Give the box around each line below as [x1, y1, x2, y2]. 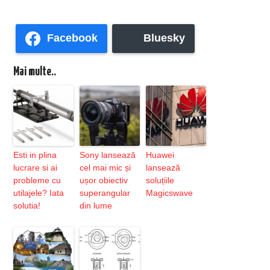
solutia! [13, 200, 41, 210]
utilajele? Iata [13, 187, 64, 198]
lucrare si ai [13, 162, 58, 172]
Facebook [47, 32, 98, 45]
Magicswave [146, 187, 193, 198]
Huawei [146, 149, 175, 160]
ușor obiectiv [80, 175, 128, 185]
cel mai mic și [80, 162, 131, 172]
